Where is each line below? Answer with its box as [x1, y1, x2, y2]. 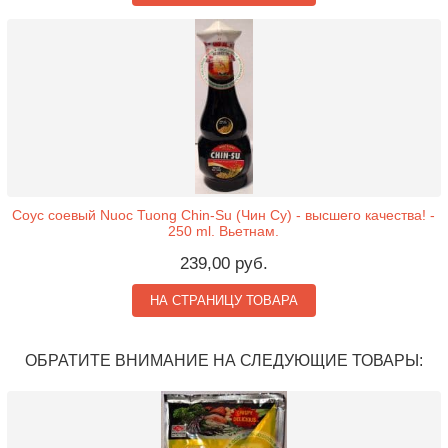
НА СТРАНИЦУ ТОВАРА [149, 293, 298, 308]
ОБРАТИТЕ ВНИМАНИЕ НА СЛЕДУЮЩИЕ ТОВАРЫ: [24, 351, 423, 369]
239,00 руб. [179, 254, 268, 273]
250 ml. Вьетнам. [168, 223, 280, 239]
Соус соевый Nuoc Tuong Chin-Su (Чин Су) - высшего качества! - [12, 207, 436, 223]
